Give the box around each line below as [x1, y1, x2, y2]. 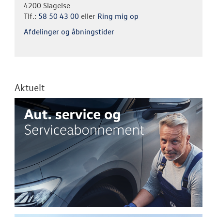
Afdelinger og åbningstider [24, 26, 114, 36]
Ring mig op [97, 11, 139, 21]
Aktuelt [15, 81, 45, 93]
